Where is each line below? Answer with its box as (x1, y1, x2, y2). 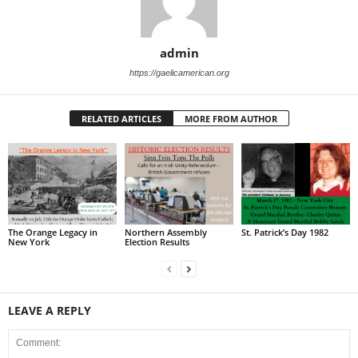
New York (8, 235, 50, 248)
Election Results (124, 235, 189, 248)
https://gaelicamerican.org (129, 68, 229, 78)
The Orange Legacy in (8, 225, 97, 238)
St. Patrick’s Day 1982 (241, 225, 328, 238)
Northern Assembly (124, 225, 207, 238)
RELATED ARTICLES (81, 113, 161, 125)
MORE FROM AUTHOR (184, 113, 277, 125)
